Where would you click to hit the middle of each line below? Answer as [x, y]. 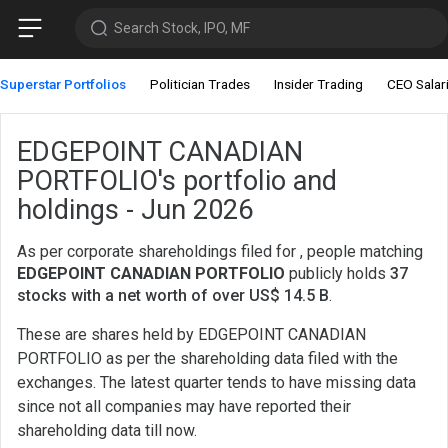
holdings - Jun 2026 [135, 210]
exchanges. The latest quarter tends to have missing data [216, 383]
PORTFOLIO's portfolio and [177, 181]
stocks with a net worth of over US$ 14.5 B [173, 296]
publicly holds [337, 274]
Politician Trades [200, 84]
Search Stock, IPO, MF [181, 27]
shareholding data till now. [107, 431]
